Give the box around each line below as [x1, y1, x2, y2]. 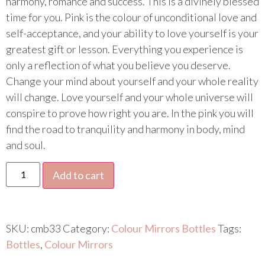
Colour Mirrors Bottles [111, 221, 216, 235]
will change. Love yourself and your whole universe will [6, 91, 253, 104]
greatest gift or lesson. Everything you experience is [6, 43, 243, 56]
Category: [63, 221, 111, 235]
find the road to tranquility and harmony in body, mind [6, 122, 245, 136]
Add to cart [53, 168, 105, 182]
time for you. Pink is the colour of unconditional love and [6, 11, 257, 24]
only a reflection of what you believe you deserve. [6, 59, 231, 72]
